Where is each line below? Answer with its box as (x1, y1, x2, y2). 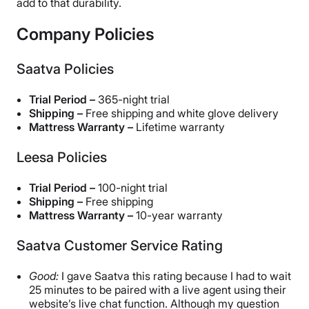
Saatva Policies (17, 61, 114, 78)
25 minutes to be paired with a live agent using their (29, 283, 286, 297)
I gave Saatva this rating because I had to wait (61, 269, 291, 283)
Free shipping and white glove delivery (86, 106, 279, 121)
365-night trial (98, 92, 170, 107)
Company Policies (17, 24, 154, 45)
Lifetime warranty (136, 120, 225, 134)
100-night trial (98, 181, 168, 195)
